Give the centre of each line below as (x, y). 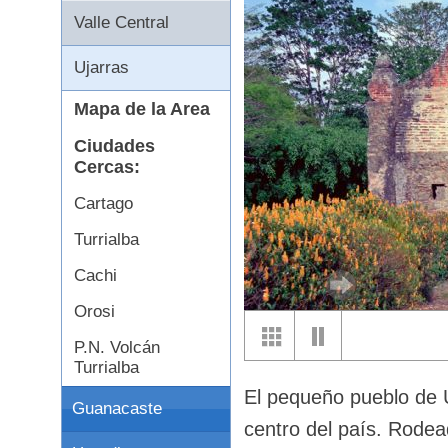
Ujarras (101, 67)
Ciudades (114, 146)
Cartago (103, 203)
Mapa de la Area (142, 109)
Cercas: (107, 167)
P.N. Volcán (117, 347)
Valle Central (121, 22)
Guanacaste (117, 408)
